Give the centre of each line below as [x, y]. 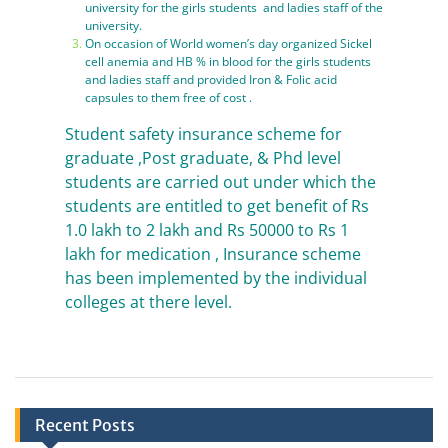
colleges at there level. [148, 302]
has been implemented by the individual [216, 278]
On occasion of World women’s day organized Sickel [228, 43]
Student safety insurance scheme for [203, 134]
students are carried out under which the [220, 182]
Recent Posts [85, 425]
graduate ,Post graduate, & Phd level [203, 158]
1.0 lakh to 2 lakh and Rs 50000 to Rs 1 [207, 230]
